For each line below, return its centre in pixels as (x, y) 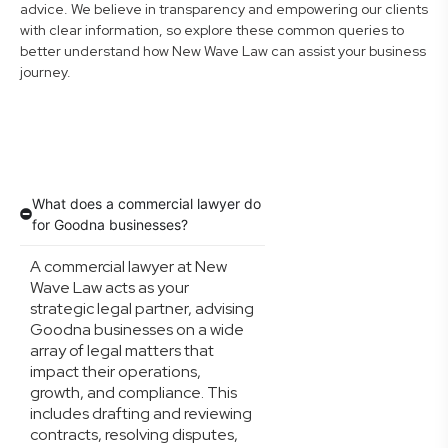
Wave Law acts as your (109, 287)
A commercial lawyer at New (128, 266)
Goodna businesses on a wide (137, 329)
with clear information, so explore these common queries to (212, 30)
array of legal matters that (122, 350)
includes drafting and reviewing (141, 413)
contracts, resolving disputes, (134, 434)
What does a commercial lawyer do (146, 203)
